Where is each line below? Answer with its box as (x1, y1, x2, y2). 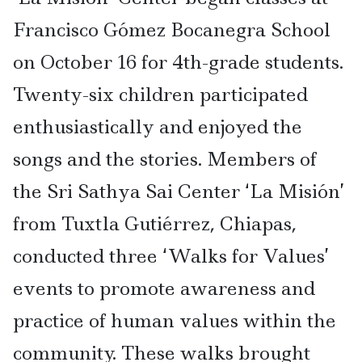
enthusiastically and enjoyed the (13, 113, 302, 139)
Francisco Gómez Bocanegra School (13, 16, 330, 42)
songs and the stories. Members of (13, 145, 317, 171)
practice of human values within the (13, 307, 336, 333)
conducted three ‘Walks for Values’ (13, 242, 330, 268)
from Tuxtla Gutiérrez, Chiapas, (13, 210, 297, 236)
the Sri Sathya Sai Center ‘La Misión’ (13, 178, 345, 204)
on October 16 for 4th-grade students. (13, 48, 343, 74)
